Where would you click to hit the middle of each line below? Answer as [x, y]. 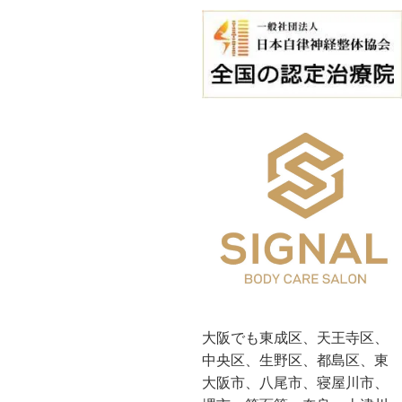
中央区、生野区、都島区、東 [296, 360]
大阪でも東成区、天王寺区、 [296, 337]
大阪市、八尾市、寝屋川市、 [296, 382]
